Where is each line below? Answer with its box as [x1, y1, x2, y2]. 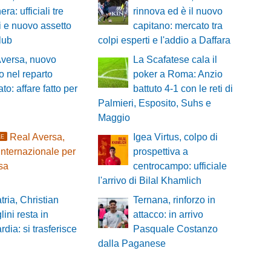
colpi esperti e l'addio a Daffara [97, 35, 230, 46]
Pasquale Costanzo [132, 224, 218, 235]
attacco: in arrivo [132, 209, 203, 220]
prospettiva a [132, 146, 188, 157]
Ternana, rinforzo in [132, 195, 215, 206]
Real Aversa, [10, 132, 65, 143]
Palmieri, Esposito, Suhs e [97, 98, 211, 109]
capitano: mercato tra [132, 21, 223, 31]
